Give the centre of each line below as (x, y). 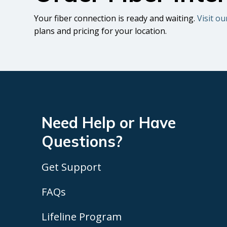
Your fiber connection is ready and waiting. (116, 18)
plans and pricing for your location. (100, 31)
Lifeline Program (82, 217)
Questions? (82, 141)
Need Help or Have (109, 122)
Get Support (71, 167)
